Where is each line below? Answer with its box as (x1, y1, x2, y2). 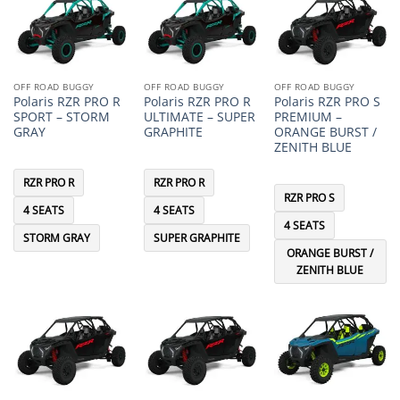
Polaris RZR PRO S (273, 93, 380, 111)
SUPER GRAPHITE (153, 229, 240, 246)
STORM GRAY (22, 229, 90, 246)
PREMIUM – (273, 108, 342, 126)
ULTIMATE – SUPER (143, 108, 255, 126)
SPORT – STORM (12, 108, 110, 126)
